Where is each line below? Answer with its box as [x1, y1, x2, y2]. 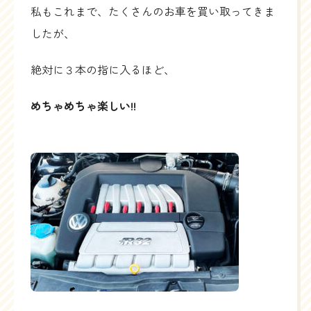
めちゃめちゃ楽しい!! [31, 96, 136, 114]
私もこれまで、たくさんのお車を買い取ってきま [31, 2, 275, 19]
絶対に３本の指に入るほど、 [31, 60, 175, 78]
